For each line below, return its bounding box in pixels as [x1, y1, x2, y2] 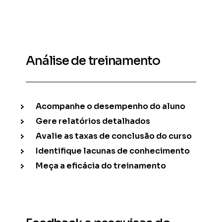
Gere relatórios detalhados [36, 115, 151, 126]
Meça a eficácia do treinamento [36, 160, 166, 171]
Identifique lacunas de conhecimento [36, 145, 190, 156]
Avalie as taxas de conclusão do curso [36, 130, 192, 141]
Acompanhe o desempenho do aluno [36, 101, 186, 111]
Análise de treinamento [26, 53, 160, 68]
